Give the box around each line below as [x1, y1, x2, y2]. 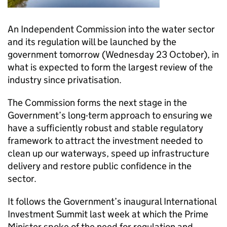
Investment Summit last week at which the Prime [8, 208, 208, 220]
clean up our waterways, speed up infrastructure [8, 147, 209, 159]
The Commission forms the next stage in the [8, 97, 187, 108]
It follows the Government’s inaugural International [8, 196, 216, 207]
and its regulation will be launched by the [8, 36, 176, 48]
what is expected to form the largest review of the [8, 61, 213, 73]
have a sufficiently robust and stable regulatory [8, 122, 203, 134]
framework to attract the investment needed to [8, 135, 203, 146]
